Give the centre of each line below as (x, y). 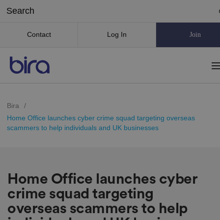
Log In (117, 34)
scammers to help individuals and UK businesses (82, 127)
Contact (39, 34)
